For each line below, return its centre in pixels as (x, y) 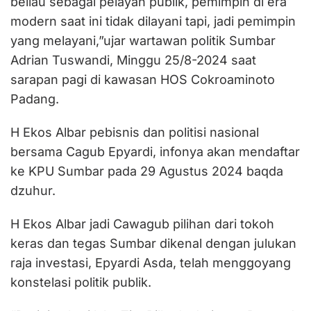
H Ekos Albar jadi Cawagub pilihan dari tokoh (142, 224)
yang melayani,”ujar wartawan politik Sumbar (143, 41)
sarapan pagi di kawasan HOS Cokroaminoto (143, 79)
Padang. (35, 99)
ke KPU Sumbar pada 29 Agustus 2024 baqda (147, 171)
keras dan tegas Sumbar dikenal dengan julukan (153, 243)
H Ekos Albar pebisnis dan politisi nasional (135, 132)
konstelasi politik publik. (81, 282)
